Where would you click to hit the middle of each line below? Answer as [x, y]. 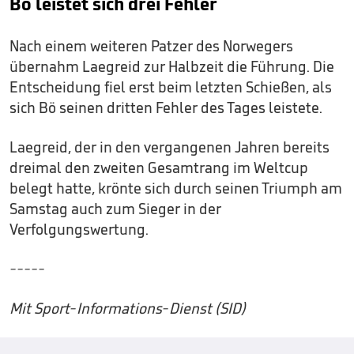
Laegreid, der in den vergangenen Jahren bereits [169, 147]
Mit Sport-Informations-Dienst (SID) [128, 308]
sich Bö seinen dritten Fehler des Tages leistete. [166, 107]
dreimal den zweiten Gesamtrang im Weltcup [159, 167]
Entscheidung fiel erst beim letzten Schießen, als [171, 87]
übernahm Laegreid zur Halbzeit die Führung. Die [172, 66]
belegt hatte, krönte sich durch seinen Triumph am [176, 188]
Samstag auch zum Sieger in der [115, 208]
